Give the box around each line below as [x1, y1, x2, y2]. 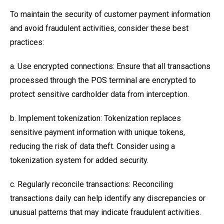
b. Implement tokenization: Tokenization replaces [10, 113, 181, 123]
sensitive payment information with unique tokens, [10, 127, 185, 137]
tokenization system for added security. [10, 155, 148, 165]
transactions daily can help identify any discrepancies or [10, 193, 205, 203]
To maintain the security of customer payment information [10, 9, 210, 19]
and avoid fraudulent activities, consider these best [10, 23, 188, 33]
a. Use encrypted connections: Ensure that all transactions [10, 61, 210, 71]
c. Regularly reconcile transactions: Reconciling [10, 179, 173, 189]
